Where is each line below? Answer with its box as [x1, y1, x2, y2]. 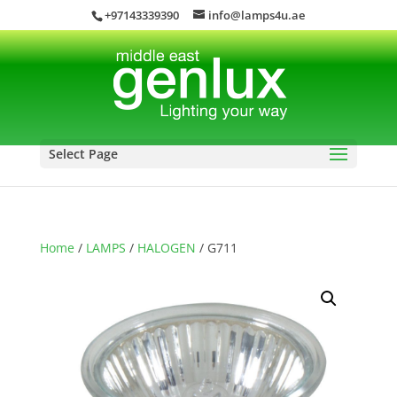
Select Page [48, 144, 118, 162]
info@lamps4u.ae [208, 6, 306, 23]
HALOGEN [136, 238, 196, 256]
